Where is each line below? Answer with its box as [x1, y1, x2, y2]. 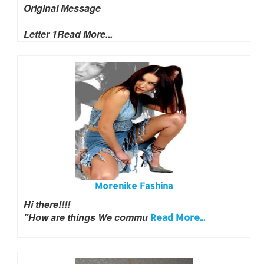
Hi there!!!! [24, 197, 70, 211]
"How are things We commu [24, 210, 150, 224]
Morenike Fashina [94, 180, 173, 192]
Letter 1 [24, 27, 57, 41]
